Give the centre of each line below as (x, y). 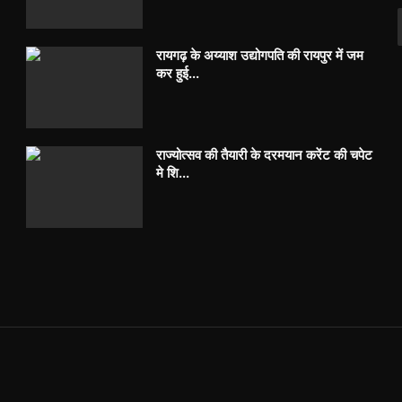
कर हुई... (178, 74)
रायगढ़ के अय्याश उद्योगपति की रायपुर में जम (260, 56)
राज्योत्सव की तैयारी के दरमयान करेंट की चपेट (265, 155)
